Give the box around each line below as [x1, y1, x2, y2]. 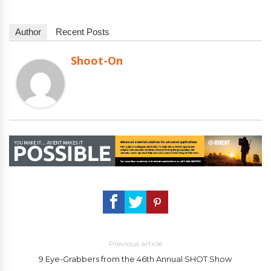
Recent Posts [56, 26, 109, 37]
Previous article [108, 239, 162, 249]
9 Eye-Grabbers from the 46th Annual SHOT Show [39, 254, 232, 264]
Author [15, 26, 41, 37]
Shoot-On [71, 53, 123, 68]
